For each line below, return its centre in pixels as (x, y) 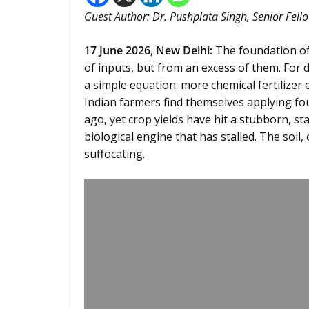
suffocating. (114, 154)
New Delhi (183, 50)
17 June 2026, (120, 50)
